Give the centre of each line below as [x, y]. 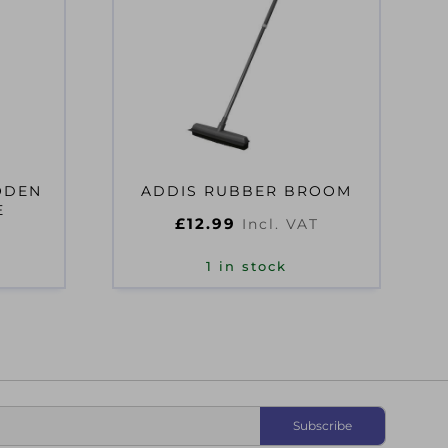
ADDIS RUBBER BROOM [247, 191]
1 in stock [247, 267]
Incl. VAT [280, 224]
